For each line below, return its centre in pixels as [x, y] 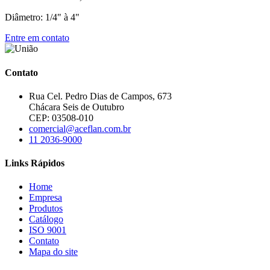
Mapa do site [53, 252]
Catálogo [46, 219]
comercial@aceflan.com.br [80, 128]
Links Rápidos [35, 163]
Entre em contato [37, 38]
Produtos [46, 209]
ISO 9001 [48, 230]
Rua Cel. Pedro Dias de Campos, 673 [100, 96]
